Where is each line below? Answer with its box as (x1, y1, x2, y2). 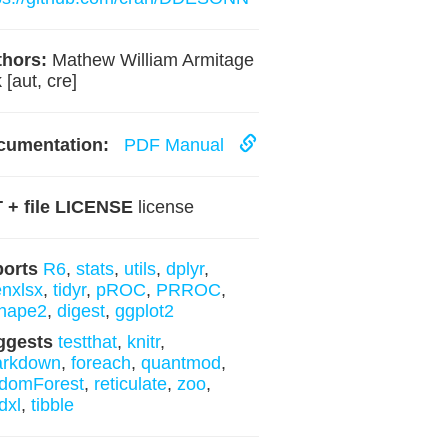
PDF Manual (113, 135, 239, 155)
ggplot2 (114, 301, 174, 321)
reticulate (93, 374, 167, 394)
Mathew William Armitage (46, 50, 254, 70)
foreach (70, 353, 131, 373)
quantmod (140, 353, 221, 373)
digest (56, 301, 105, 321)
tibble (30, 395, 74, 415)
